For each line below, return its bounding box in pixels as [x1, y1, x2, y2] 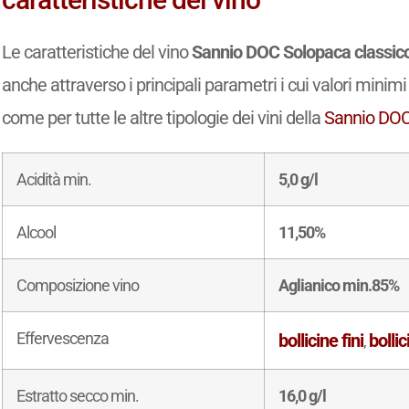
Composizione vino [16, 276, 140, 296]
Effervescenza [16, 329, 110, 349]
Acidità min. [16, 170, 92, 190]
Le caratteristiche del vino [2, 41, 193, 64]
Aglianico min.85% [278, 276, 400, 296]
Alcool [16, 223, 57, 243]
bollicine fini [278, 330, 364, 352]
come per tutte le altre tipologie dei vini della [2, 107, 325, 130]
